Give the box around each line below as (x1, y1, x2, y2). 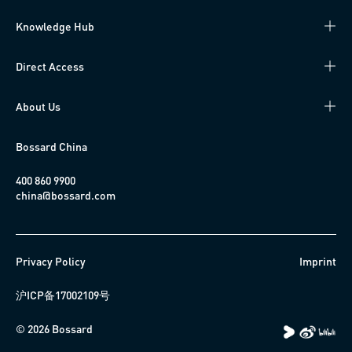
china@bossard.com (16, 187, 115, 202)
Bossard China (16, 138, 87, 153)
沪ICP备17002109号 (16, 287, 110, 302)
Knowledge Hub (16, 18, 94, 33)
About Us (16, 98, 60, 113)
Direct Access (16, 58, 84, 73)
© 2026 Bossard (16, 321, 93, 335)
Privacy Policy (16, 253, 86, 268)
